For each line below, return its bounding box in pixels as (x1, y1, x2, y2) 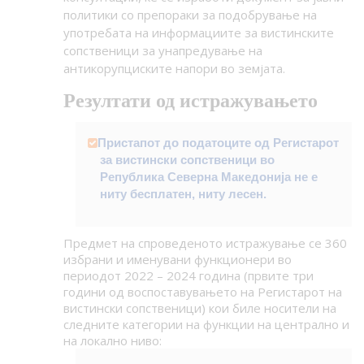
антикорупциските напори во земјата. (63, 60, 288, 77)
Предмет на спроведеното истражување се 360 (63, 235, 347, 252)
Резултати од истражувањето (63, 85, 318, 115)
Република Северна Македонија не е (99, 170, 318, 184)
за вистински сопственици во (99, 153, 275, 167)
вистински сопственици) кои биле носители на (63, 300, 336, 317)
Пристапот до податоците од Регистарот (97, 136, 339, 150)
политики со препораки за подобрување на (63, 6, 317, 24)
